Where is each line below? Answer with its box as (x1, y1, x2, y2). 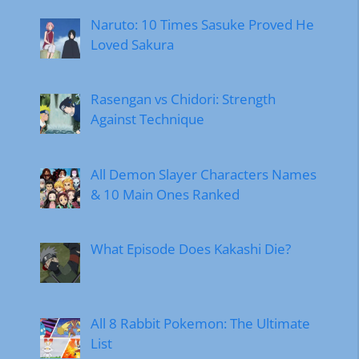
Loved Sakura (90, 35, 174, 54)
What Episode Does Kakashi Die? (90, 240, 291, 259)
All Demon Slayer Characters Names (90, 164, 317, 184)
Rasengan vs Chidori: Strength (90, 90, 276, 109)
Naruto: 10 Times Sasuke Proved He (90, 15, 314, 34)
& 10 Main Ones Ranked (90, 184, 240, 204)
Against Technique (90, 110, 204, 129)
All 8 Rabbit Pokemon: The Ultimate (90, 314, 310, 333)
